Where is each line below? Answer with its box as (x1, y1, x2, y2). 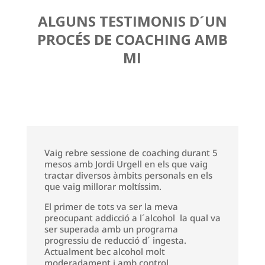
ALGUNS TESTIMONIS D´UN (37, 11, 227, 31)
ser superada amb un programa (44, 222, 178, 235)
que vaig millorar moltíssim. (44, 180, 161, 192)
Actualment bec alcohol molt (44, 245, 165, 257)
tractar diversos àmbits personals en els (44, 169, 212, 181)
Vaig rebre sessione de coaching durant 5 (44, 146, 218, 159)
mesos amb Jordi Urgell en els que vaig (44, 157, 208, 170)
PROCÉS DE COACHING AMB (37, 29, 228, 49)
